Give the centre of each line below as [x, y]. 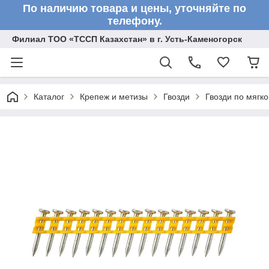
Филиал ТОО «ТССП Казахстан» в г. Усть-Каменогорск [127, 39]
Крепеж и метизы [114, 97]
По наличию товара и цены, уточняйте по [134, 8]
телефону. [134, 21]
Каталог [49, 97]
